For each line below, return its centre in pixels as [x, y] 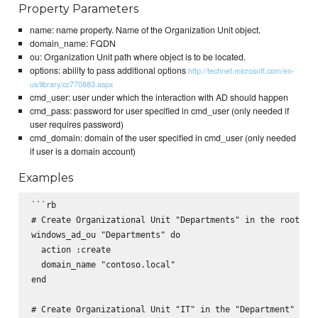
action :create [71, 249]
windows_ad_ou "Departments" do [105, 234]
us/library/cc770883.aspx [71, 83]
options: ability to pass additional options [109, 70]
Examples [46, 178]
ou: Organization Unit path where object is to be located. [137, 56]
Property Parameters [79, 9]
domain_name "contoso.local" [103, 264]
